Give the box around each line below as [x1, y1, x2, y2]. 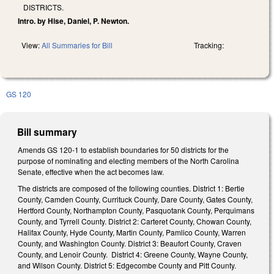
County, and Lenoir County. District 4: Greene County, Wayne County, [18, 249, 248, 260]
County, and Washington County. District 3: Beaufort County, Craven [18, 238, 242, 249]
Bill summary [17, 124, 78, 139]
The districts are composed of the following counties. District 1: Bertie [18, 183, 245, 194]
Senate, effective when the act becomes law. [18, 166, 164, 177]
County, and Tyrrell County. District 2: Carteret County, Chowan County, [18, 216, 251, 227]
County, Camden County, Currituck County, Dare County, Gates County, [18, 194, 253, 205]
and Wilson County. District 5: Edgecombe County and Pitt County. [18, 260, 236, 271]
